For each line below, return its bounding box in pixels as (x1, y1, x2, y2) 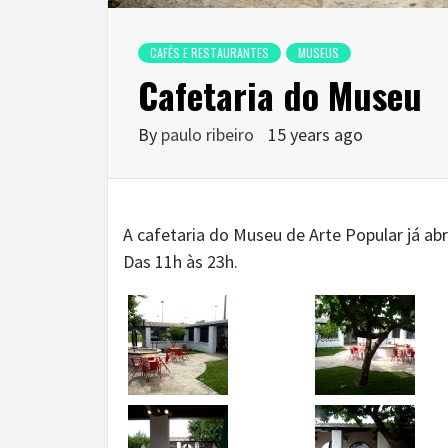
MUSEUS (298, 44, 339, 62)
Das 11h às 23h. (123, 250, 238, 274)
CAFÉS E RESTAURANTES (150, 44, 269, 62)
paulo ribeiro (161, 123, 258, 147)
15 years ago (268, 123, 363, 147)
